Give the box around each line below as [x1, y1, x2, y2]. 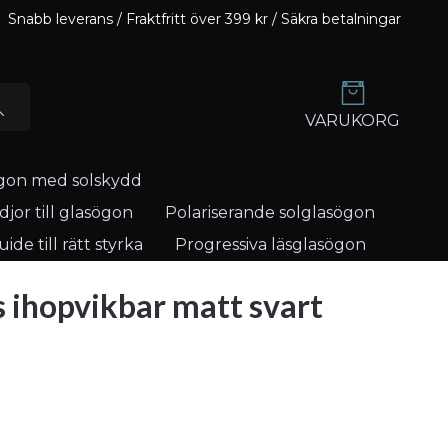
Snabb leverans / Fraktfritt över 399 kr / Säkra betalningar [8, 10, 401, 28]
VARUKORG [305, 111, 400, 131]
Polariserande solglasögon [165, 203, 375, 223]
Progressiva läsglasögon [175, 235, 366, 255]
